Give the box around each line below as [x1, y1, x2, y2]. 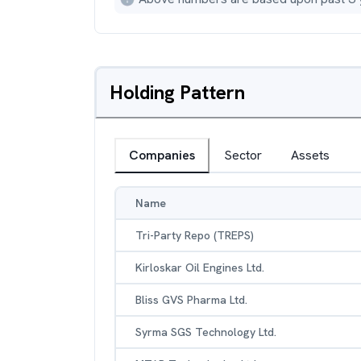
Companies [129, 147, 195, 164]
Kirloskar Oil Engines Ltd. [135, 260, 264, 275]
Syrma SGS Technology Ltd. [135, 325, 276, 339]
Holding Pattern [110, 80, 245, 105]
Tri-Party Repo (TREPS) [135, 228, 254, 243]
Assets [291, 147, 330, 164]
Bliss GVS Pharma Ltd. [135, 293, 247, 307]
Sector [224, 147, 262, 164]
